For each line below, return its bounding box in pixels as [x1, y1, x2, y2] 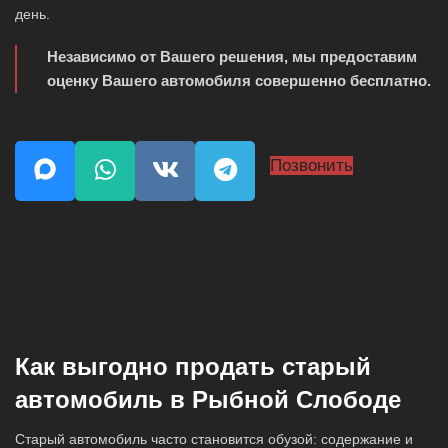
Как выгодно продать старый [15, 352, 371, 380]
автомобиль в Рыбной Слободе [15, 385, 401, 413]
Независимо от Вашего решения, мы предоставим [47, 48, 417, 66]
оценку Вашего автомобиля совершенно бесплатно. [47, 72, 431, 90]
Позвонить [270, 156, 353, 176]
